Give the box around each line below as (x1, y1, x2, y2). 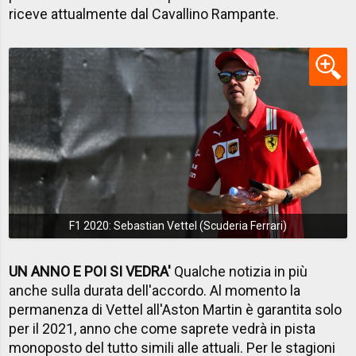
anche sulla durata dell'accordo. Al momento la (9, 281, 301, 299)
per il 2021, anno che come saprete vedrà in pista (9, 319, 316, 337)
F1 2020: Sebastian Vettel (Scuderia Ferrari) (69, 219, 287, 233)
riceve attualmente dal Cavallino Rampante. (9, 6, 280, 23)
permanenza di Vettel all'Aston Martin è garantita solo (9, 300, 342, 318)
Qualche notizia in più (171, 262, 308, 280)
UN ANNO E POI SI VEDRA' (9, 262, 172, 280)
